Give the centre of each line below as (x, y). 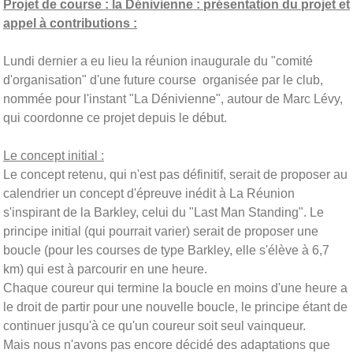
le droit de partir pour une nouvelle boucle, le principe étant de (175, 307)
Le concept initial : (54, 155)
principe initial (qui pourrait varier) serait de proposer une (161, 231)
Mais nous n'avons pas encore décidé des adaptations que (167, 344)
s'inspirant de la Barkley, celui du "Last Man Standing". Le (163, 212)
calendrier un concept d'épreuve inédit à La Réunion (149, 193)
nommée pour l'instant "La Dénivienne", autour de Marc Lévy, (173, 98)
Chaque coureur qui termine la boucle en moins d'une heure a (175, 288)
